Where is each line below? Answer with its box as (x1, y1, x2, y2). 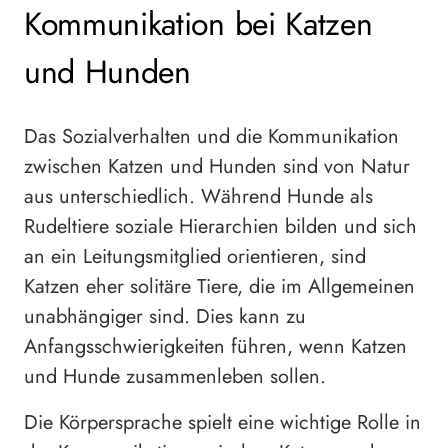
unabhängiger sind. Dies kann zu (24, 302, 306, 332)
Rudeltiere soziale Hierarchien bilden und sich (24, 212, 417, 242)
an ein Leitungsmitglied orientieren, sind (24, 242, 366, 272)
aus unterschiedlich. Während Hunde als (24, 182, 373, 212)
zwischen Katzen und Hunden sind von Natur (24, 152, 410, 182)
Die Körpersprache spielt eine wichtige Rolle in (24, 408, 421, 438)
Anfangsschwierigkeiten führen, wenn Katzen (24, 332, 407, 362)
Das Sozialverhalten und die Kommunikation (24, 122, 399, 152)
